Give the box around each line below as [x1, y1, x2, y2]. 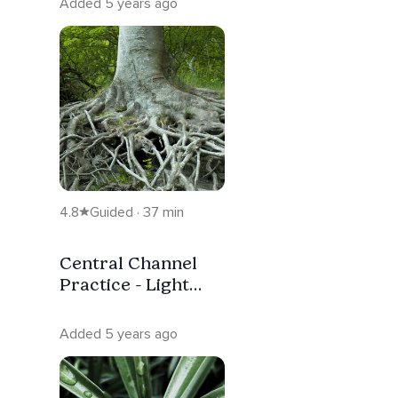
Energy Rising [60, 294, 175, 316]
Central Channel [60, 251, 197, 274]
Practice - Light [60, 273, 189, 295]
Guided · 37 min [90, 203, 184, 221]
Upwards [60, 315, 135, 338]
